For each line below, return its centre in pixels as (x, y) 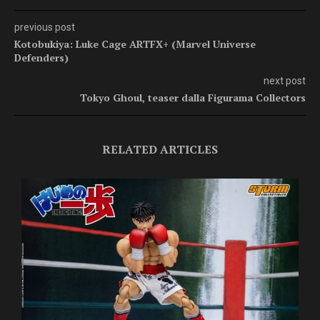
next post (285, 80)
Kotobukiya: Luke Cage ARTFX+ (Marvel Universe (135, 44)
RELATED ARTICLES (160, 149)
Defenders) (41, 57)
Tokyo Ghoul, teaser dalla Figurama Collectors (193, 97)
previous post (45, 27)
